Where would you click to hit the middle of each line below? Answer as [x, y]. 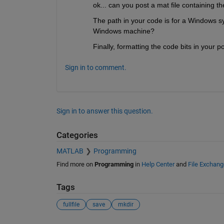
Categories [77, 135]
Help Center [158, 164]
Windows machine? [123, 31]
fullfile [71, 204]
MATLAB [70, 151]
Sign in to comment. [95, 67]
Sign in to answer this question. [104, 111]
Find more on [75, 164]
